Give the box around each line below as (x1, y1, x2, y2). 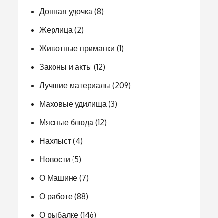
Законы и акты (39, 62, 92, 72)
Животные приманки (39, 43, 115, 53)
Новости (39, 154, 71, 164)
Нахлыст (39, 136, 72, 145)
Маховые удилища (39, 99, 107, 109)
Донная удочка (39, 6, 93, 16)
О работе (39, 191, 73, 201)
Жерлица (39, 25, 73, 35)
